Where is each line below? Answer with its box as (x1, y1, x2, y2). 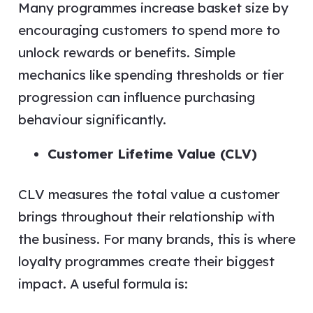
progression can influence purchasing (17, 89, 255, 105)
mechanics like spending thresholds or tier (17, 66, 284, 83)
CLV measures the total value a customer (17, 185, 279, 203)
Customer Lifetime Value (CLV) (48, 145, 257, 162)
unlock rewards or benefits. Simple (17, 44, 235, 61)
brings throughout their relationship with (17, 208, 275, 225)
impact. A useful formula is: (17, 275, 188, 292)
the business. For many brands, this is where (17, 230, 296, 247)
